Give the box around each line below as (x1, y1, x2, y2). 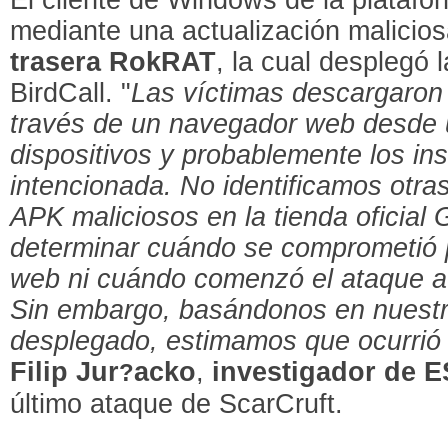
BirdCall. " (10, 77, 132, 108)
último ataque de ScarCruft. (10, 388, 344, 419)
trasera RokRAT (10, 46, 217, 77)
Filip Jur (10, 356, 120, 387)
